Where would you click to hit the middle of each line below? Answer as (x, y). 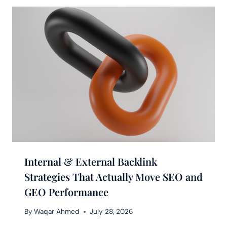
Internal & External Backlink (91, 161)
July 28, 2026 (112, 212)
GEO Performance (66, 192)
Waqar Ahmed (57, 212)
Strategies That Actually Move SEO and (113, 176)
